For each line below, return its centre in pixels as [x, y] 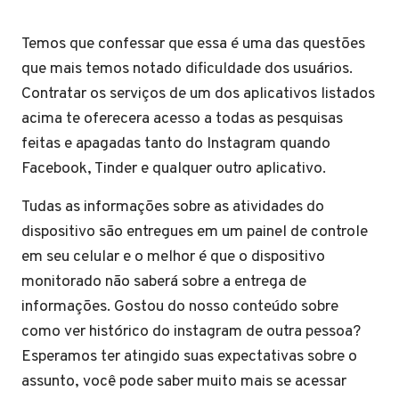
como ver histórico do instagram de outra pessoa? [191, 331]
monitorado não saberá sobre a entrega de [164, 281]
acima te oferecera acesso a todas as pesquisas [182, 118]
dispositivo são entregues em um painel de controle [195, 232]
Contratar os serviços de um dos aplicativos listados [198, 94]
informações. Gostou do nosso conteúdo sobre [180, 306]
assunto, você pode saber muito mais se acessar [184, 381]
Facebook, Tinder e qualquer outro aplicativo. [175, 168]
